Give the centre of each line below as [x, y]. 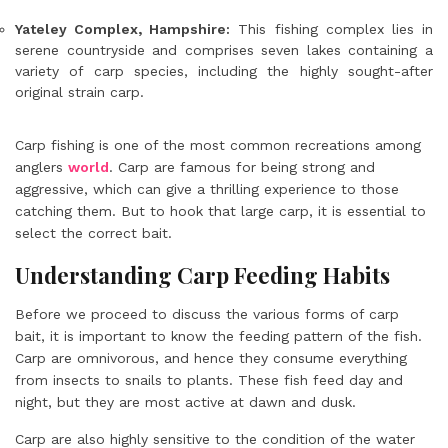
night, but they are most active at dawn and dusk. [185, 402]
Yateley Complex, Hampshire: [123, 29]
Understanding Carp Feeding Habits [202, 275]
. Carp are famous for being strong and [242, 167]
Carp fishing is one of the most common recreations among [218, 145]
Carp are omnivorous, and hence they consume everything [211, 358]
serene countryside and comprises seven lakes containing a [224, 50]
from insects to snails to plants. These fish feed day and [209, 380]
